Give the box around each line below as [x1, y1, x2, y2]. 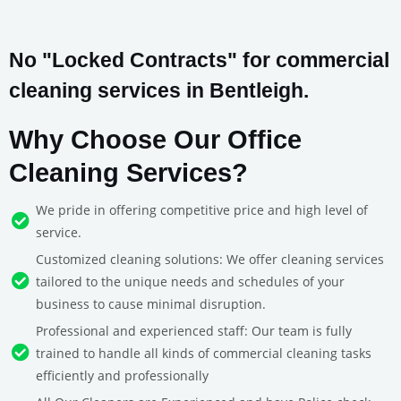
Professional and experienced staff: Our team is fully [36, 321, 352, 339]
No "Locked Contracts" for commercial [9, 47, 389, 72]
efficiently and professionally [36, 366, 209, 384]
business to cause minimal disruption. [36, 294, 266, 312]
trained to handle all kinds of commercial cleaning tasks [36, 344, 371, 362]
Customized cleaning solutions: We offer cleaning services [36, 250, 384, 268]
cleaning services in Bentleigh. [9, 78, 309, 102]
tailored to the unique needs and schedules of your [36, 272, 345, 290]
